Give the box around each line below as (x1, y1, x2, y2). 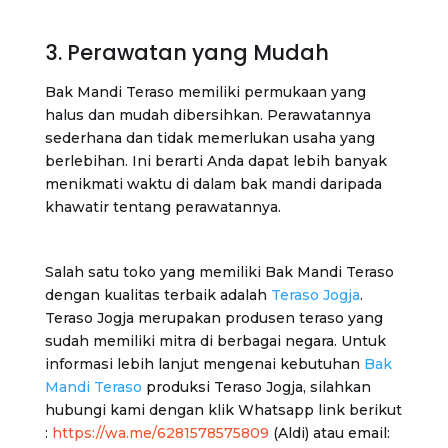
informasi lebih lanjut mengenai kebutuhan (44, 354, 364, 373)
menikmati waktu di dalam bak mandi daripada (44, 174, 382, 193)
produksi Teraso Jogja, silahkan (141, 377, 371, 396)
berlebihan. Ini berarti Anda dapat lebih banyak (44, 151, 387, 170)
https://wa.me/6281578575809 (51, 423, 269, 442)
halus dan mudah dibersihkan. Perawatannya (44, 105, 371, 124)
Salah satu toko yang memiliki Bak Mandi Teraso (44, 262, 394, 281)
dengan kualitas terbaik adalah (44, 285, 271, 304)
